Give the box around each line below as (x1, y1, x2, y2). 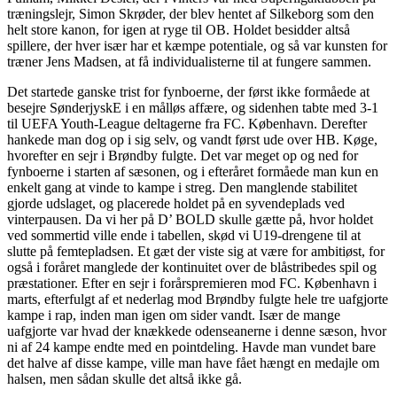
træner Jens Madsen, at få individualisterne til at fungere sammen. (7, 54, 371, 70)
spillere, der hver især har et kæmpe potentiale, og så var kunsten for (7, 38, 387, 54)
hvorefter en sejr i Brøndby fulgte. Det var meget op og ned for (7, 148, 358, 164)
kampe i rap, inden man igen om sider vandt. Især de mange (7, 307, 340, 323)
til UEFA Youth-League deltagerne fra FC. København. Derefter (7, 116, 367, 132)
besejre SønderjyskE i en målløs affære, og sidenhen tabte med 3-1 (7, 100, 378, 116)
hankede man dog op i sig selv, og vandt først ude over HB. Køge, (7, 132, 378, 148)
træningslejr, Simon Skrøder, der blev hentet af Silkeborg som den (7, 6, 374, 22)
